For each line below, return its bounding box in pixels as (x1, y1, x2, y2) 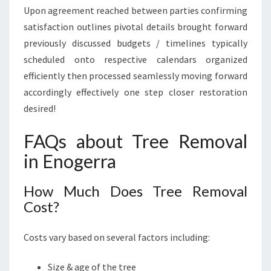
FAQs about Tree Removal (24, 130, 247, 152)
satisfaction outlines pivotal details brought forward (24, 21, 247, 33)
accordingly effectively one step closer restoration (24, 86, 247, 98)
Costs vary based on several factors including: (24, 231, 210, 243)
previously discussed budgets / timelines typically (24, 37, 247, 49)
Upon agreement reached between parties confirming (24, 4, 247, 16)
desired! (24, 102, 56, 114)
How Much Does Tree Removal (24, 182, 247, 200)
